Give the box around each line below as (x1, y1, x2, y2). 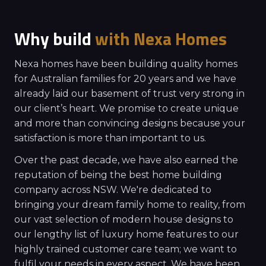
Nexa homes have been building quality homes (14, 58, 237, 69)
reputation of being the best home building (14, 169, 222, 180)
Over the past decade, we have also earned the (14, 154, 238, 166)
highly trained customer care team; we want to (14, 243, 237, 255)
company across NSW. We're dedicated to (14, 183, 211, 195)
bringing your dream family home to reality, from (14, 198, 245, 210)
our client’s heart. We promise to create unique (14, 102, 239, 114)
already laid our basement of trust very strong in (14, 87, 245, 99)
